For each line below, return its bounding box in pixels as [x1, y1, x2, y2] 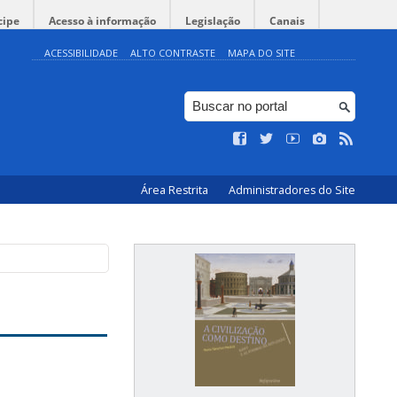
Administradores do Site [229, 183, 355, 198]
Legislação [185, 13, 240, 28]
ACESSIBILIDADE [44, 46, 118, 59]
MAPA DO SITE [228, 46, 295, 59]
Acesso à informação [49, 13, 156, 28]
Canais [269, 13, 305, 28]
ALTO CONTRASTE [130, 46, 215, 59]
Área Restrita [141, 183, 211, 198]
